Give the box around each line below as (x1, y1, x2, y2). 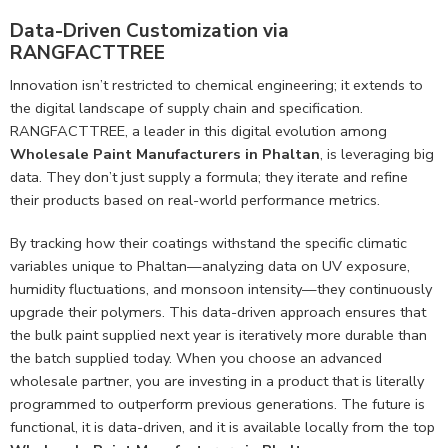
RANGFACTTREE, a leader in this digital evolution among (10, 120, 387, 141)
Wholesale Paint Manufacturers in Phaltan (10, 143, 320, 164)
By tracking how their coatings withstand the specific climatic (10, 232, 407, 253)
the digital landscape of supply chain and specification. (10, 97, 363, 118)
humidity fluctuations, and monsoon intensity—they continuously (10, 278, 432, 299)
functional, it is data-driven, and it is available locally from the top (10, 416, 435, 437)
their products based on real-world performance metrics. (10, 189, 380, 210)
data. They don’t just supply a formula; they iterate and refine (10, 166, 408, 187)
